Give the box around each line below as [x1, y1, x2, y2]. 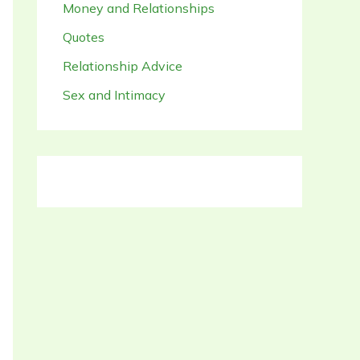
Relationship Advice [63, 57, 182, 74]
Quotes [63, 28, 104, 45]
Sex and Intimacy [63, 86, 166, 103]
